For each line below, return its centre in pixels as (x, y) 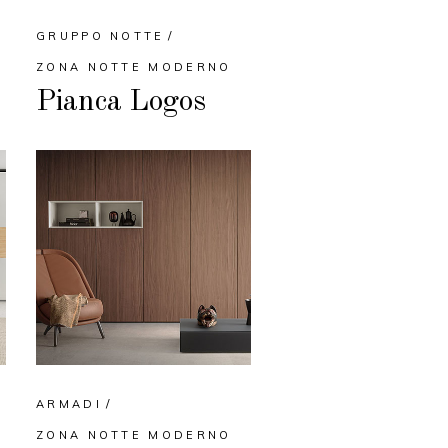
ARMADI (69, 404)
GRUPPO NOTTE (100, 36)
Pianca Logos (121, 102)
